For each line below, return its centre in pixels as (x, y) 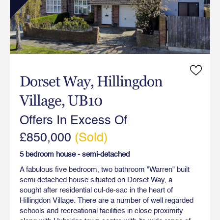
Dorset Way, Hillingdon (91, 81)
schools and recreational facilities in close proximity (101, 211)
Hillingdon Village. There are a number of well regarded (107, 200)
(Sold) (91, 138)
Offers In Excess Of (73, 121)
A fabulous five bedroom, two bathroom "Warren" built (105, 169)
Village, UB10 (61, 100)
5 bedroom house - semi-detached (75, 154)
